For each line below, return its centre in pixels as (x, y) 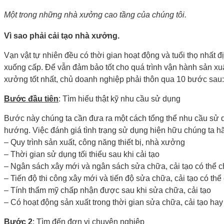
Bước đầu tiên (31, 98)
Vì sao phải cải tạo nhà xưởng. (62, 35)
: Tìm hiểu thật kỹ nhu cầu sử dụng (119, 98)
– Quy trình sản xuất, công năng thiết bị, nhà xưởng (94, 142)
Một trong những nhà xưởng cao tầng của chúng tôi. (95, 14)
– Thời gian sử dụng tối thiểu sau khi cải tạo (82, 154)
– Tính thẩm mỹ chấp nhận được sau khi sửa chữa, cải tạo (107, 190)
